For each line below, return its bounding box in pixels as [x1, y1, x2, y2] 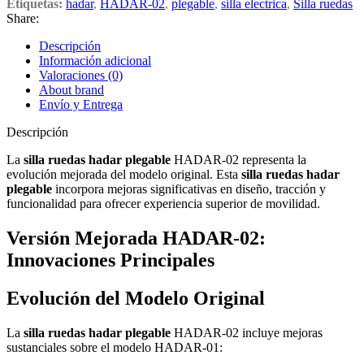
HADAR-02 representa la [171, 153, 306, 167]
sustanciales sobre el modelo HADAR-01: [6, 340, 223, 355]
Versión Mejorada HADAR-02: [6, 227, 266, 249]
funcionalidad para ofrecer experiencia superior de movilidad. [6, 197, 320, 211]
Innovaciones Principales [6, 249, 214, 271]
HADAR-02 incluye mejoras [171, 326, 323, 340]
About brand [39, 83, 104, 97]
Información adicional [39, 54, 151, 68]
